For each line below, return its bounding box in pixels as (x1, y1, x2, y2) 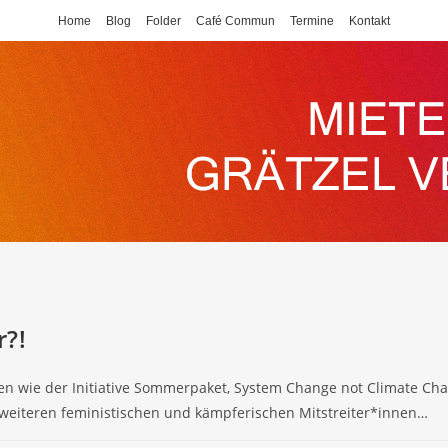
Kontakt (349, 14, 390, 28)
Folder (146, 14, 181, 28)
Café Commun (196, 14, 275, 28)
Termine (290, 14, 334, 28)
